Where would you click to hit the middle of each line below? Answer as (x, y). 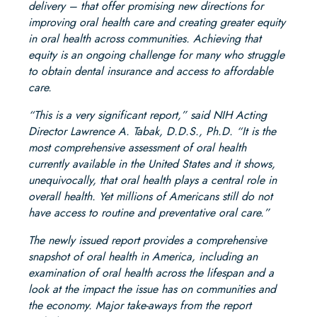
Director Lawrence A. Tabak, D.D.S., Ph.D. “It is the (152, 132)
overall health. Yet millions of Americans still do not (150, 197)
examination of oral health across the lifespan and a (151, 273)
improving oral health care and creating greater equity (157, 23)
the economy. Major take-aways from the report (140, 306)
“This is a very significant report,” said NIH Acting (148, 115)
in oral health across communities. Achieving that (145, 39)
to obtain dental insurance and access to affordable (151, 71)
